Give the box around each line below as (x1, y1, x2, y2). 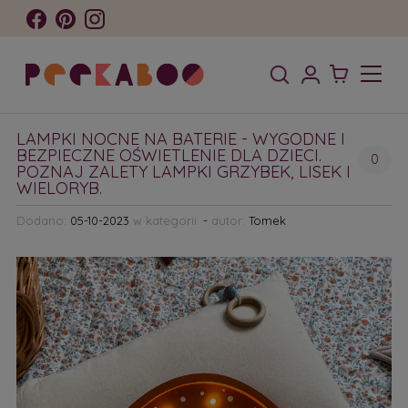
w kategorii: (128, 212, 203, 228)
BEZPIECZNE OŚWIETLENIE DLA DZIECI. (15, 145, 321, 167)
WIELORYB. (15, 178, 102, 199)
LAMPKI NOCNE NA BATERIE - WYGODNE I (15, 128, 345, 150)
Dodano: (15, 212, 70, 228)
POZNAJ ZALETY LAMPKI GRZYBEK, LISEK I (15, 161, 351, 183)
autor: (207, 212, 249, 228)
